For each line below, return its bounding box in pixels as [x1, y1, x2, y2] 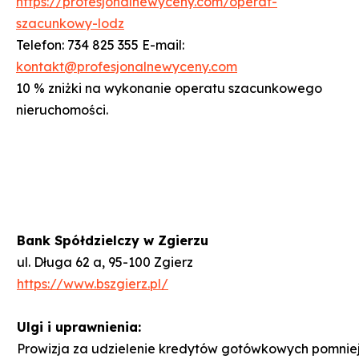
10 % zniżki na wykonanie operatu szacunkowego [16, 79, 322, 96]
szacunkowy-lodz [16, 14, 124, 31]
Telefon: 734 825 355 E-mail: [16, 36, 184, 53]
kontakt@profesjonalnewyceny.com [16, 58, 237, 75]
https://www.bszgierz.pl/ [17, 275, 168, 292]
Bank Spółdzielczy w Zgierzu [17, 232, 208, 248]
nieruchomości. [16, 101, 108, 118]
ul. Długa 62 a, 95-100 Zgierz [17, 253, 216, 270]
